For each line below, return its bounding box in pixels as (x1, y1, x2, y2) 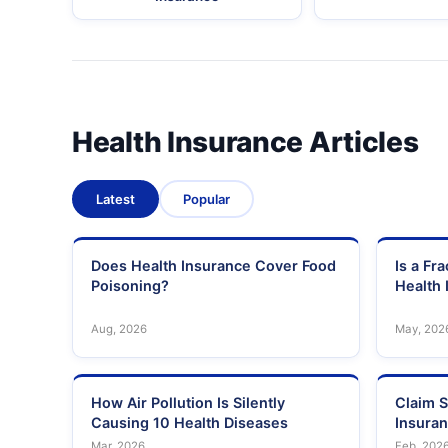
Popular (183, 191, 230, 208)
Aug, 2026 (91, 322, 147, 337)
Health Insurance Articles (72, 125, 419, 160)
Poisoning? (91, 277, 169, 295)
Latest (96, 191, 135, 208)
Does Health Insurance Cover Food (91, 257, 336, 275)
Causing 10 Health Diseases (91, 414, 288, 432)
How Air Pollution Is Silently (91, 394, 285, 412)
